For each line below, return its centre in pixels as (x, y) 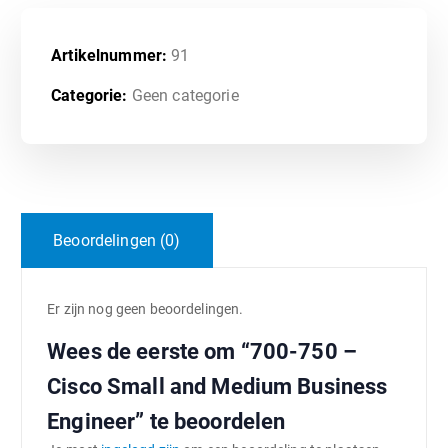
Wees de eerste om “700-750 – (202, 351)
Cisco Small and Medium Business (217, 386)
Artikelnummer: (111, 56)
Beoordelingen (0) (117, 240)
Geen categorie (185, 96)
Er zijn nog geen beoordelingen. (145, 308)
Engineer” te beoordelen (166, 421)
